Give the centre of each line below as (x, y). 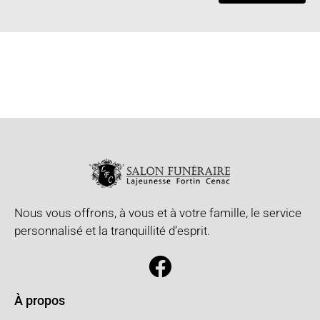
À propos (40, 301)
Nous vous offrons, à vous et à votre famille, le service (158, 212)
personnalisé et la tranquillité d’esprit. (114, 230)
